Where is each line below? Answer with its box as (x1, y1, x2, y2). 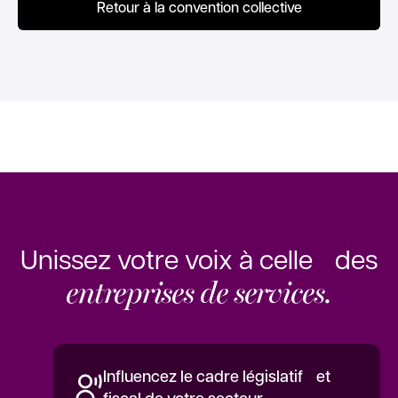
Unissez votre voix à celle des (20, 241, 378, 276)
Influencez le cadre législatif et (103, 365, 330, 387)
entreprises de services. (67, 268, 331, 313)
